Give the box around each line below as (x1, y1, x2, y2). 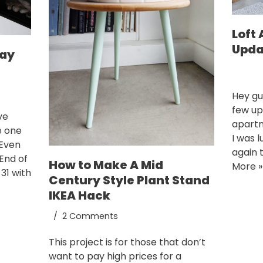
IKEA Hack (48, 187, 110, 204)
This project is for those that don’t (48, 235, 205, 249)
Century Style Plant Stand (48, 171, 210, 188)
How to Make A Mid (48, 156, 163, 173)
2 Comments (62, 210, 118, 222)
